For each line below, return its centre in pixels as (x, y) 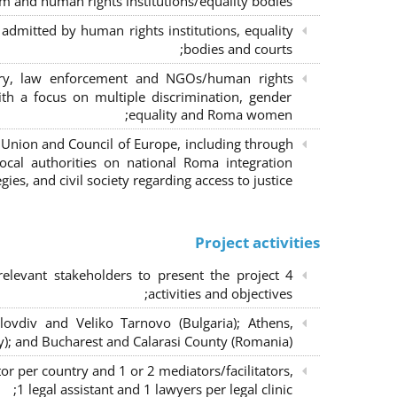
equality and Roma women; (210, 114)
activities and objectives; (220, 293)
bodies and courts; (237, 49)
